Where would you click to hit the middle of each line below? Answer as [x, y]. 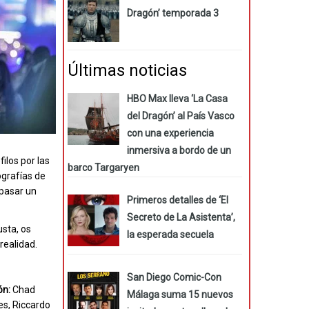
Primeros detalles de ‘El [177, 200]
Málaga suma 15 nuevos [180, 294]
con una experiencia [170, 133]
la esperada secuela [170, 234]
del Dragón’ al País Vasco [180, 116]
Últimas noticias [127, 70]
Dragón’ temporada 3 [172, 13]
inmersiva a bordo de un [179, 150]
